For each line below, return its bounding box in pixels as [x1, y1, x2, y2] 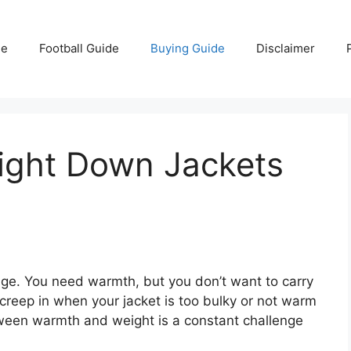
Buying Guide [150, 41, 225, 56]
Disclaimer [256, 41, 315, 56]
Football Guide [39, 41, 119, 56]
